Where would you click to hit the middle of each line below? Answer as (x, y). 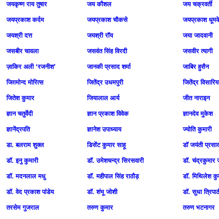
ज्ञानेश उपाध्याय (104, 129)
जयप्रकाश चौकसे (107, 20)
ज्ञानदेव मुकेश (198, 114)
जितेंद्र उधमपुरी (105, 82)
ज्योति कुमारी (197, 129)
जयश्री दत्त (19, 35)
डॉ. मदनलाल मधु (26, 176)
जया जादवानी (198, 35)
